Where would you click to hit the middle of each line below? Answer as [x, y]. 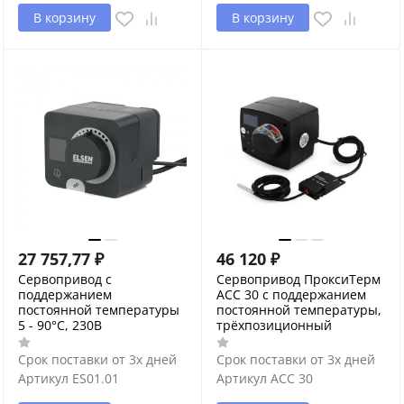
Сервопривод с [65, 279]
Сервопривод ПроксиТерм [298, 279]
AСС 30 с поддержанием [291, 294]
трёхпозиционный [274, 325]
